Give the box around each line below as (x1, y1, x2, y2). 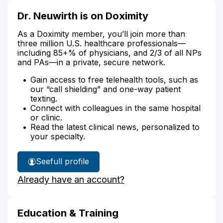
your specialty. (30, 131, 85, 141)
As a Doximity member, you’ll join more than (17, 28, 185, 39)
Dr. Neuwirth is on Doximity (17, 9, 148, 22)
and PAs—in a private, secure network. (17, 57, 165, 67)
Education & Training (17, 207, 118, 219)
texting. (30, 93, 57, 104)
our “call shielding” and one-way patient (30, 84, 181, 94)
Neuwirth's (58, 176, 99, 186)
